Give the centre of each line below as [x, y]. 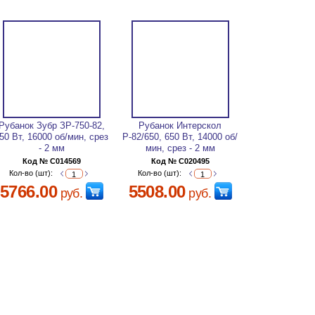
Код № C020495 [180, 161]
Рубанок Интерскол [180, 126]
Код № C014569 [51, 161]
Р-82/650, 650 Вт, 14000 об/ [180, 137]
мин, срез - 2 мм [180, 148]
